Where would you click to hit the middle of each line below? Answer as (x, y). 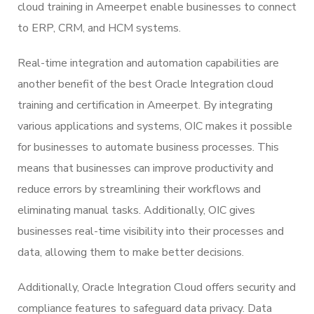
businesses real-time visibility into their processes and (151, 231)
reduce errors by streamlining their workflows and (139, 189)
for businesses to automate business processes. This (148, 147)
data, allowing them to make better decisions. (131, 252)
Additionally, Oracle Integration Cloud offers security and (157, 287)
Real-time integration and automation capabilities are (148, 63)
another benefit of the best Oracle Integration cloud (145, 84)
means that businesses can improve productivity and (145, 168)
